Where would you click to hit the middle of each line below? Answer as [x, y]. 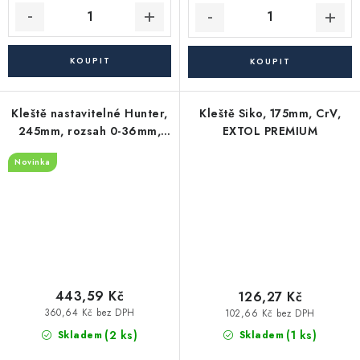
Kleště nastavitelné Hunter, [90, 113]
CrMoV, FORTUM [90, 148]
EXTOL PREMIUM [270, 131]
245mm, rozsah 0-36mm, [90, 131]
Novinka [33, 162]
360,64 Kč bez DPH [90, 312]
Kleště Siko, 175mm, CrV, [270, 113]
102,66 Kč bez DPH [270, 313]
